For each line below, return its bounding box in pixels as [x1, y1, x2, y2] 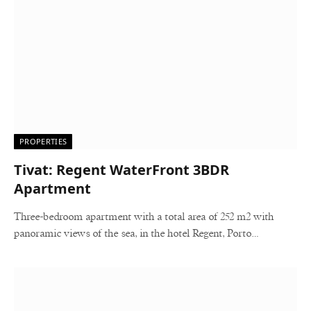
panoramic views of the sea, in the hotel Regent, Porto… [14, 228, 258, 239]
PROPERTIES [19, 135, 67, 146]
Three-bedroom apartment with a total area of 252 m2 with [14, 211, 274, 222]
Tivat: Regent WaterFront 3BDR [14, 160, 229, 179]
